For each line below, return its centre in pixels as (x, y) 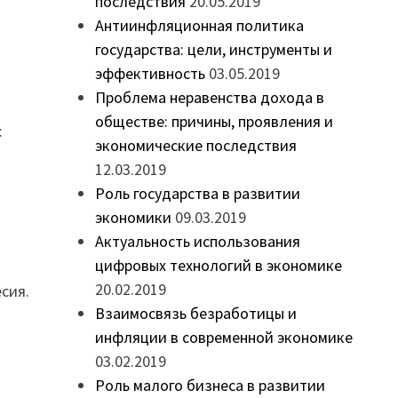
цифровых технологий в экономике (218, 266)
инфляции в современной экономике (223, 338)
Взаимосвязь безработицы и (195, 314)
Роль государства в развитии (197, 194)
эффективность (150, 74)
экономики (133, 218)
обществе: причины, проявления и (214, 122)
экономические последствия (195, 146)
